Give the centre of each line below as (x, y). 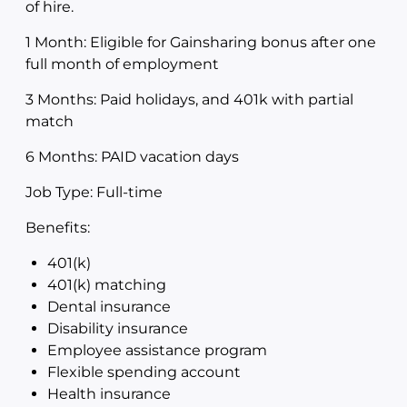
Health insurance (109, 394)
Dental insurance (109, 307)
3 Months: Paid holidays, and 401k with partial (189, 99)
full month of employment (122, 64)
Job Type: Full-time (94, 192)
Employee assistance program (157, 350)
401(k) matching (107, 285)
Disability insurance (118, 328)
